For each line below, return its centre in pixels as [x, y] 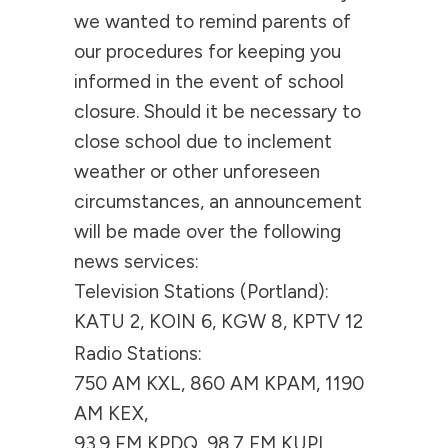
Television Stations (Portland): [201, 291]
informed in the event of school [208, 81]
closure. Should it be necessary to [217, 111]
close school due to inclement [202, 141]
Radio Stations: [137, 353]
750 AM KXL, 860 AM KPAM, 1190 [218, 383]
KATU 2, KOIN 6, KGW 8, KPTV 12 [220, 321]
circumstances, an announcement [217, 201]
